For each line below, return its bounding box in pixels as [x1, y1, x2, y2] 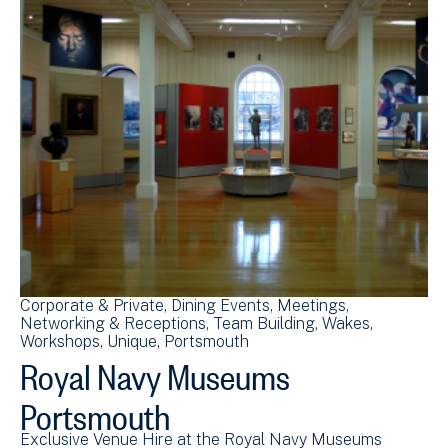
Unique [107, 331, 157, 351]
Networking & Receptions [20, 313, 206, 333]
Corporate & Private [20, 295, 164, 315]
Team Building [213, 313, 315, 333]
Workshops [20, 331, 100, 351]
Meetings [277, 295, 346, 315]
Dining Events [171, 295, 270, 315]
